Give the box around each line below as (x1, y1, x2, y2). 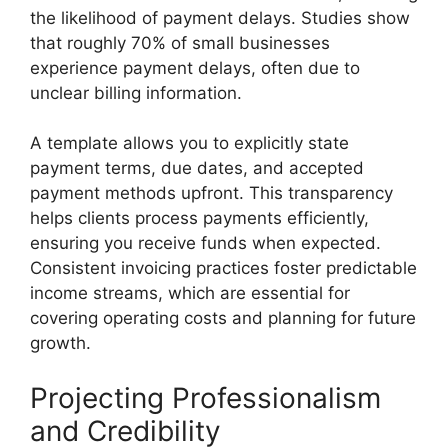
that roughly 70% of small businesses (30, 32, 330, 53)
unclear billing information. (30, 82, 242, 103)
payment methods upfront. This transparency (30, 183, 393, 203)
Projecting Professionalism (30, 380, 381, 415)
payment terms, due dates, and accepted (30, 158, 364, 178)
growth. (30, 333, 91, 353)
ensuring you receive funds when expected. (30, 233, 381, 253)
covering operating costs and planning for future (30, 308, 416, 328)
